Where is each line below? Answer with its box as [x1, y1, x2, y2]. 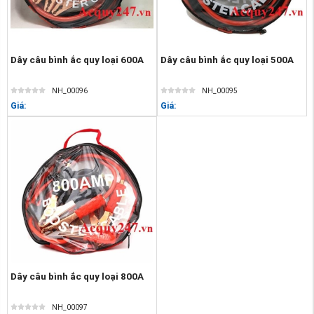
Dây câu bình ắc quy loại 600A [11, 53, 144, 65]
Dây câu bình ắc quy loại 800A [11, 271, 144, 282]
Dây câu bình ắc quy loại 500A [161, 53, 294, 65]
